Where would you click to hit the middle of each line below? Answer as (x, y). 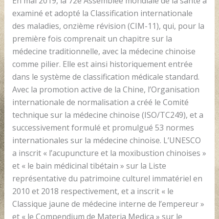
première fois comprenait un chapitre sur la (92, 38)
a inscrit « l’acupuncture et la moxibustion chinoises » (109, 153)
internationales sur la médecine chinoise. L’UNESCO (106, 140)
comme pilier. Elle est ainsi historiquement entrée (102, 64)
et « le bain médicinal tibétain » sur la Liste (89, 165)
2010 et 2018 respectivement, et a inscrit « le (93, 191)
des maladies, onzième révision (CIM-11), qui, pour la (108, 26)
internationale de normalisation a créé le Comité (100, 102)
